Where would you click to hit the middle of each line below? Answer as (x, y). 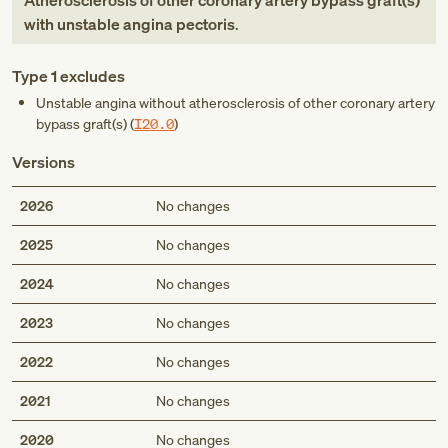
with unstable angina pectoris (129, 24)
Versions (43, 162)
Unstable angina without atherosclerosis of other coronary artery (235, 102)
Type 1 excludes (68, 76)
